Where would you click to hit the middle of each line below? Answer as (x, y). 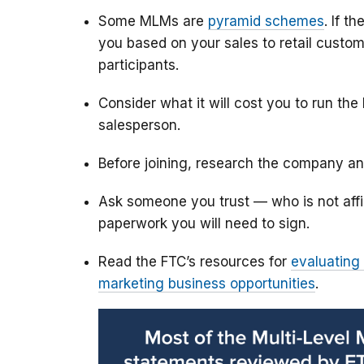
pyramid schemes (266, 22)
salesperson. (139, 126)
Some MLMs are (153, 22)
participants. (139, 65)
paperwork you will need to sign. (204, 224)
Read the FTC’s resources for (195, 262)
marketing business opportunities (207, 284)
